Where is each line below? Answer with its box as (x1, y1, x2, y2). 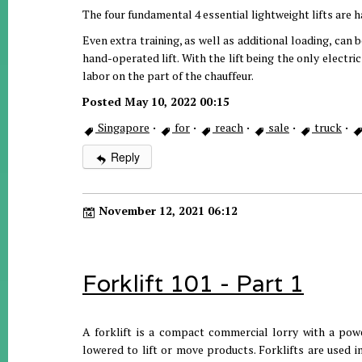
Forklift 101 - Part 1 (82, 268, 304, 298)
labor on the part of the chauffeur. (82, 68, 254, 83)
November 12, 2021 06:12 (95, 203, 238, 218)
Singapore (95, 120, 149, 135)
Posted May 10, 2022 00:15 (82, 94, 229, 109)
